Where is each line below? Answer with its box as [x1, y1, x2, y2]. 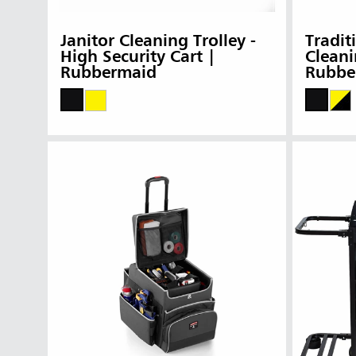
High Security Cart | [60, 49, 215, 67]
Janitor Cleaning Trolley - [60, 33, 256, 51]
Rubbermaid [60, 65, 157, 83]
